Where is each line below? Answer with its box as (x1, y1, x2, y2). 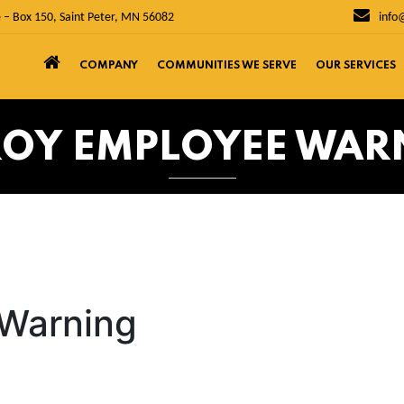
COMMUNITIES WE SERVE (156, 60, 297, 71)
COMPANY (78, 60, 138, 71)
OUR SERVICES (315, 60, 396, 71)
